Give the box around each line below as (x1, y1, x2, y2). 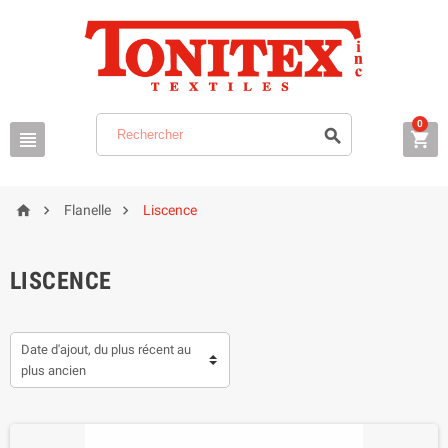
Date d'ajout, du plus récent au (21, 342, 191, 357)
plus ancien (21, 363, 86, 378)
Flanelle (64, 202, 111, 218)
